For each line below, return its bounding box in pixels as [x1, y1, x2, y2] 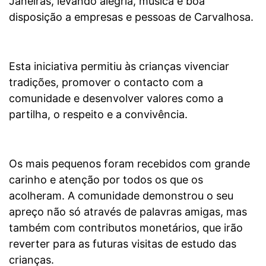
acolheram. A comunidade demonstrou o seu [9, 189, 233, 202]
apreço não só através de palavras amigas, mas [9, 205, 247, 218]
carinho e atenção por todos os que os [9, 173, 203, 186]
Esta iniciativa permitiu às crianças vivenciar [9, 59, 229, 72]
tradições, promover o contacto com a [9, 75, 203, 88]
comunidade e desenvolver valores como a [9, 91, 223, 104]
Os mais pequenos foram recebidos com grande [9, 157, 250, 170]
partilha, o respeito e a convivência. [9, 107, 188, 121]
